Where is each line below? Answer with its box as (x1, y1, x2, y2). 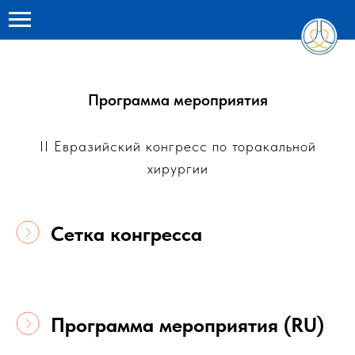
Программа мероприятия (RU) (51, 313, 324, 337)
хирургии (147, 160, 208, 177)
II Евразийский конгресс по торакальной (39, 138, 316, 155)
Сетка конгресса (51, 222, 202, 246)
